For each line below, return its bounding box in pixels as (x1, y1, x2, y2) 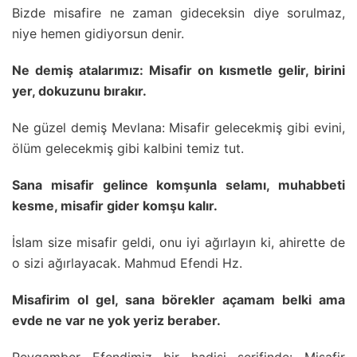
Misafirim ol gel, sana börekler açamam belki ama (12, 292, 345, 308)
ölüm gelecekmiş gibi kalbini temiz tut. (12, 140, 244, 157)
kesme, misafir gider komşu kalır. (12, 198, 218, 214)
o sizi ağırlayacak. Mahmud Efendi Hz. (12, 255, 242, 272)
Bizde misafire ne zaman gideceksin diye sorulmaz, (12, 5, 345, 22)
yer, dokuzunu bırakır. (12, 83, 147, 100)
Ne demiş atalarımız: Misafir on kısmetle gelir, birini (12, 62, 345, 79)
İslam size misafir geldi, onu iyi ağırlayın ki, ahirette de (12, 234, 345, 251)
